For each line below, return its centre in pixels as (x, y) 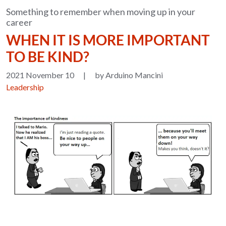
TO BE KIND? (48, 56)
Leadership (25, 87)
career (19, 22)
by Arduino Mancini (129, 75)
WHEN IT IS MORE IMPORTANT (108, 40)
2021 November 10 (40, 75)
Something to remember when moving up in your (101, 12)
